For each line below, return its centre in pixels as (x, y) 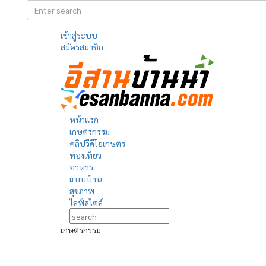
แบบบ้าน (85, 179)
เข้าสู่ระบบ (79, 35)
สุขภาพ (82, 191)
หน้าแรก (84, 119)
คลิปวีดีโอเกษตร (97, 143)
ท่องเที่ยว (85, 155)
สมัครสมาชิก (82, 47)
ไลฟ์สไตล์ (86, 202)
